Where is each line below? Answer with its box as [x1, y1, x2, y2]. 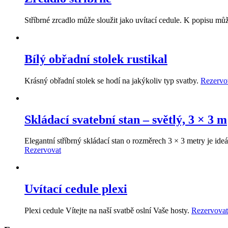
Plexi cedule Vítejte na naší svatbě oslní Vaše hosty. [24, 206, 191, 215]
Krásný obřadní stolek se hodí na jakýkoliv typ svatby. [24, 76, 201, 85]
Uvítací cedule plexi [24, 182, 127, 196]
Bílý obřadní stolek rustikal [24, 52, 167, 66]
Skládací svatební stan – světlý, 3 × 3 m [24, 112, 227, 126]
